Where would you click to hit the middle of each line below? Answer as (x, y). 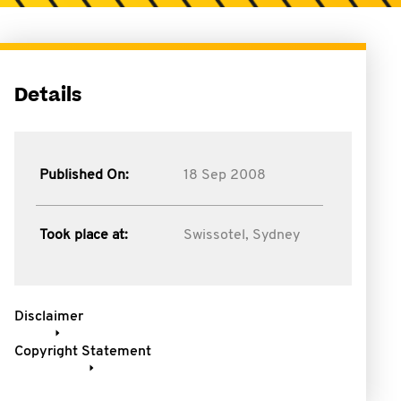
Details (48, 95)
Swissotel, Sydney (241, 235)
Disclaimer (49, 317)
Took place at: (84, 235)
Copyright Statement (83, 352)
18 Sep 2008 (224, 175)
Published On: (84, 175)
